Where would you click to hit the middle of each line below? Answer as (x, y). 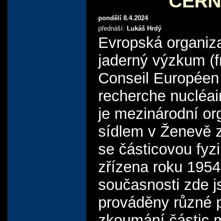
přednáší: (112, 28)
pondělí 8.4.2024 (123, 18)
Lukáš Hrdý (144, 28)
